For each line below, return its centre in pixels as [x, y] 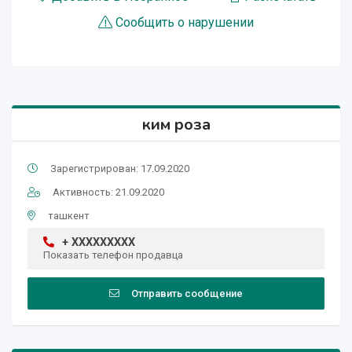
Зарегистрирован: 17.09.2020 [120, 169]
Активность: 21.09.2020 [108, 192]
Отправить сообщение [187, 294]
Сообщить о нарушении [185, 23]
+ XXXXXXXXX [99, 243]
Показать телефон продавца [113, 255]
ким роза [176, 125]
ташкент [69, 216]
